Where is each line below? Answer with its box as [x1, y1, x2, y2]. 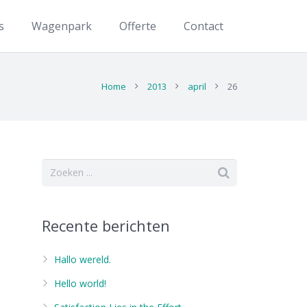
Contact [184, 19, 224, 34]
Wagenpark [32, 19, 93, 34]
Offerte [119, 19, 157, 34]
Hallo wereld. [54, 253, 111, 266]
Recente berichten [42, 215, 170, 236]
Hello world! [54, 277, 106, 290]
